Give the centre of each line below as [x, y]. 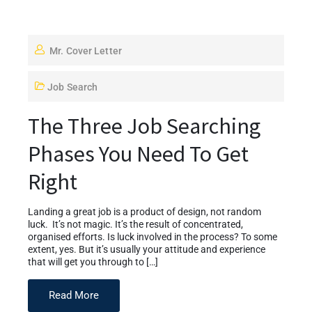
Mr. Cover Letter [86, 50]
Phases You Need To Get [138, 154]
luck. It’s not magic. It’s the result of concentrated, [135, 224]
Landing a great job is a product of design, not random [145, 212]
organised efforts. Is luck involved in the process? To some [153, 237]
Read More [74, 295]
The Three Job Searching [144, 126]
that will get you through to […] [93, 262]
